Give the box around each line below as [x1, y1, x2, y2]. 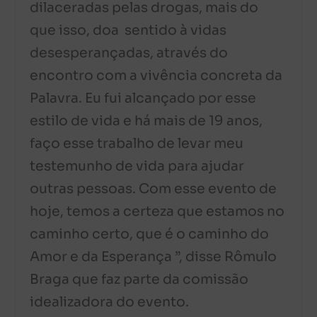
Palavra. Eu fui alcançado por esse [30, 90, 257, 108]
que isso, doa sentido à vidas [30, 22, 227, 40]
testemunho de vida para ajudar [30, 158, 245, 175]
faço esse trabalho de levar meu [30, 135, 244, 153]
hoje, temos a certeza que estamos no [30, 203, 285, 221]
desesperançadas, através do [30, 45, 229, 62]
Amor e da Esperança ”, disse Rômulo [30, 248, 277, 266]
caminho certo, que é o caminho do [30, 226, 270, 243]
